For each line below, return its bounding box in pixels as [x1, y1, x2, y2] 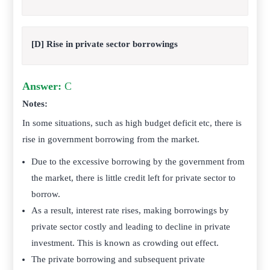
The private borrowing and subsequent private [31, 254, 206, 264]
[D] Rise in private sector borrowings [31, 39, 178, 49]
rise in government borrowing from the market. [22, 134, 202, 144]
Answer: [22, 80, 62, 92]
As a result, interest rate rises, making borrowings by [31, 206, 230, 215]
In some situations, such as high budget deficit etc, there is [22, 118, 242, 128]
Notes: [22, 99, 48, 108]
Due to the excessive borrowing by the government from [31, 157, 245, 166]
